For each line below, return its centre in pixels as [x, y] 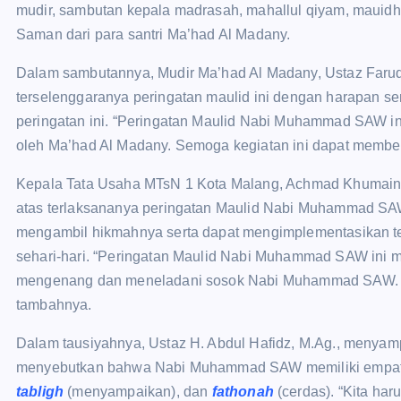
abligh [43, 392]
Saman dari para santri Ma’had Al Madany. [154, 34]
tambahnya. [54, 305]
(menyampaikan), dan [138, 392]
